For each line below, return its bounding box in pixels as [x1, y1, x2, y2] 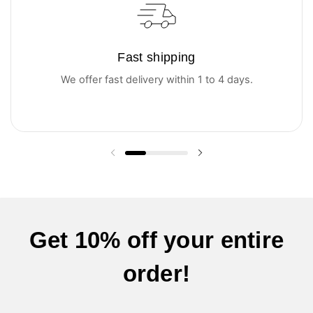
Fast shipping [117, 50, 196, 65]
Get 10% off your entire [29, 226, 284, 253]
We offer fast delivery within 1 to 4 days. [60, 73, 253, 86]
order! [122, 260, 191, 286]
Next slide [201, 152, 257, 167]
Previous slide [110, 152, 188, 167]
